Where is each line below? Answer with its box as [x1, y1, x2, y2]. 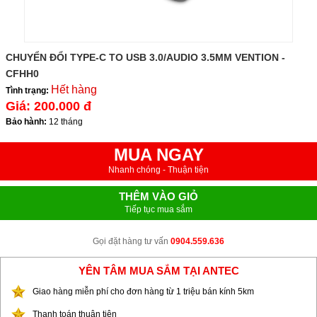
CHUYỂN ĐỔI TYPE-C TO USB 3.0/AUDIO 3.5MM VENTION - [6, 52, 285, 63]
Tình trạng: [6, 86, 49, 96]
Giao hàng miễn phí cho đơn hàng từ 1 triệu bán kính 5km [33, 287, 254, 296]
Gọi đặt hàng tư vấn [93, 236, 171, 246]
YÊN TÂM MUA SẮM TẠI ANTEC [78, 265, 239, 277]
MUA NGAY [113, 145, 204, 164]
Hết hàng [51, 83, 97, 96]
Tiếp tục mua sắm [125, 204, 192, 214]
